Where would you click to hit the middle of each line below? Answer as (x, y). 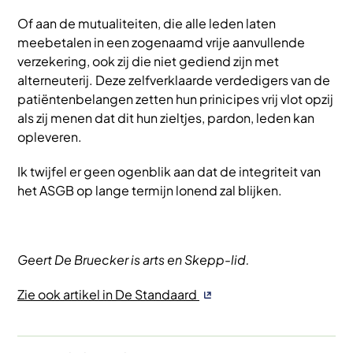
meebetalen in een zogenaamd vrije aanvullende (161, 42)
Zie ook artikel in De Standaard (108, 294)
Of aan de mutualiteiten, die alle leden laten (147, 23)
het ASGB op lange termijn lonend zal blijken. (150, 190)
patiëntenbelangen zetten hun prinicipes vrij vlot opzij (175, 98)
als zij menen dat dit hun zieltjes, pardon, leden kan (166, 117)
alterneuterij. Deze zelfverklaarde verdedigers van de (174, 80)
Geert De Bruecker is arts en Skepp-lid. (134, 259)
